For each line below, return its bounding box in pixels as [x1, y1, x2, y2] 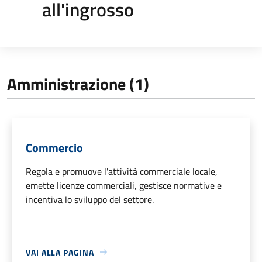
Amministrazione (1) [7, 71, 149, 96]
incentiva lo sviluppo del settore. [26, 192, 154, 206]
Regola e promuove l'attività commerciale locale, [26, 164, 218, 178]
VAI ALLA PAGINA [26, 246, 94, 258]
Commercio [26, 138, 83, 157]
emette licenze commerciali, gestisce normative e [26, 178, 222, 192]
